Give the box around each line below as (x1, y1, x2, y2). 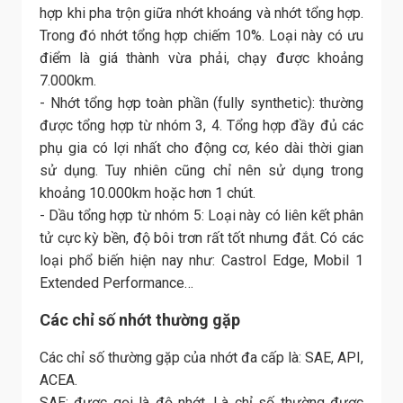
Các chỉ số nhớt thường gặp (40, 309, 240, 329)
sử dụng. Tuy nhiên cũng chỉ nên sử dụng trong (40, 161, 363, 179)
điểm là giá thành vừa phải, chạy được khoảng (40, 49, 363, 67)
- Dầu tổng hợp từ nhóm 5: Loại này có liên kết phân (40, 206, 363, 224)
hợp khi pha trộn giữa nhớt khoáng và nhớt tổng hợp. (40, 4, 363, 22)
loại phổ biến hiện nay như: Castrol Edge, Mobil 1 (40, 251, 363, 269)
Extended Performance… (40, 273, 193, 291)
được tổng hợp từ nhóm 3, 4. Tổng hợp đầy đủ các (40, 116, 363, 134)
